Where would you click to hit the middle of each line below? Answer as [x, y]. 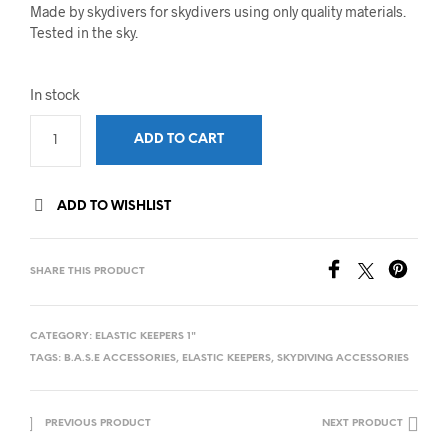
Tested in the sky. [84, 32]
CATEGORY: [62, 336]
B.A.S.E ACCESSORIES [120, 358]
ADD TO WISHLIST [114, 206]
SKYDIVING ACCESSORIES [343, 358]
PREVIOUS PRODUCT [98, 423]
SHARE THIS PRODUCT [87, 271]
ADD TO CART [178, 139]
